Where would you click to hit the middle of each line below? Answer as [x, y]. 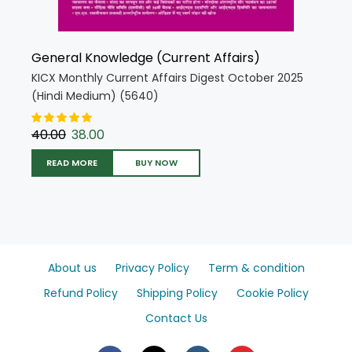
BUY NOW [156, 162]
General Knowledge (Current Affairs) [146, 57]
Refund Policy [81, 293]
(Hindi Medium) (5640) [95, 95]
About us [72, 268]
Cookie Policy [272, 293]
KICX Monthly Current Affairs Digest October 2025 [167, 77]
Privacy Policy [152, 268]
